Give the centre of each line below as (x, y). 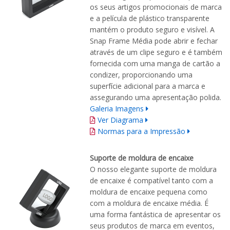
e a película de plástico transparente (150, 18)
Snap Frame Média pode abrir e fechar (154, 41)
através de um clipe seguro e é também (156, 52)
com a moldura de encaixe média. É (149, 203)
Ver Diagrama (120, 120)
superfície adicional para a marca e (148, 86)
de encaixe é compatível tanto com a (151, 181)
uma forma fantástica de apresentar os (155, 215)
